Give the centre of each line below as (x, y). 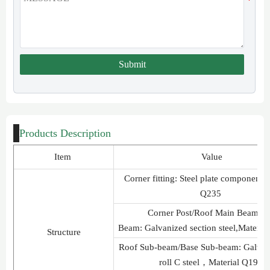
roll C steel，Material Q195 (212, 262)
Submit (132, 64)
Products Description (65, 133)
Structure (64, 232)
